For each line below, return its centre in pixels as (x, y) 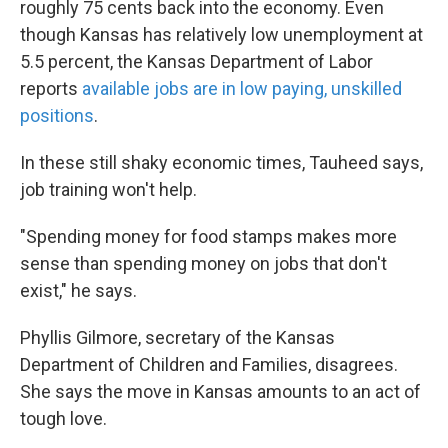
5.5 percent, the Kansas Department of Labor (196, 61)
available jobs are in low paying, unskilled (242, 88)
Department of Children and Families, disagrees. (209, 364)
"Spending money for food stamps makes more (208, 236)
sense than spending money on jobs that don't (203, 263)
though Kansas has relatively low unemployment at (221, 34)
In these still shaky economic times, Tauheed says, (221, 162)
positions (57, 115)
